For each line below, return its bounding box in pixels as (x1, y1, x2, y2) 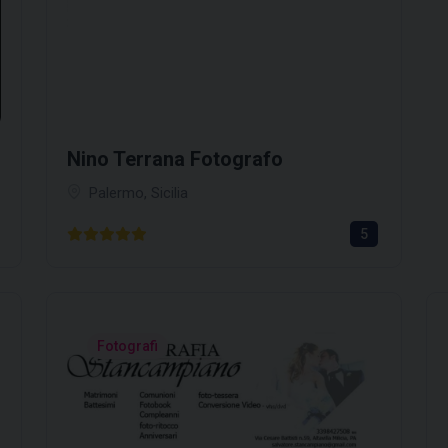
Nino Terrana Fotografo (67, 146, 283, 171)
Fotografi (97, 337, 158, 354)
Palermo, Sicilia (89, 183, 188, 202)
